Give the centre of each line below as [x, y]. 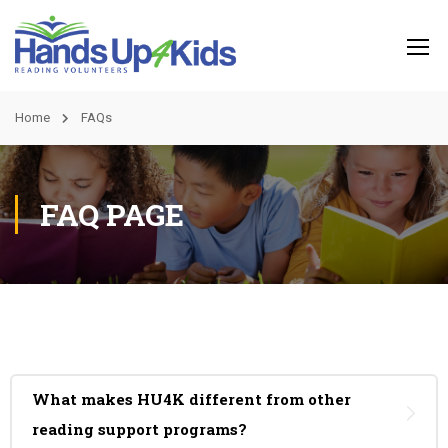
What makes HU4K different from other [191, 399]
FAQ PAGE [112, 214]
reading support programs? [139, 429]
